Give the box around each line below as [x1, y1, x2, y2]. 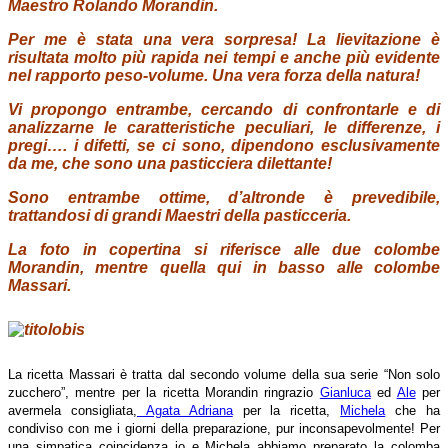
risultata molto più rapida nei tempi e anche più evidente [8, 48, 440, 66]
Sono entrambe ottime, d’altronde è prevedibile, [8, 188, 440, 206]
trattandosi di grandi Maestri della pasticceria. [8, 206, 351, 224]
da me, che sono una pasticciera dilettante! [8, 154, 332, 172]
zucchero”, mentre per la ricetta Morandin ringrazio [8, 384, 320, 400]
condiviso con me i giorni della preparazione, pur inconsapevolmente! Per [8, 420, 440, 436]
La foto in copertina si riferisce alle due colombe [8, 240, 440, 258]
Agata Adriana [136, 402, 233, 418]
